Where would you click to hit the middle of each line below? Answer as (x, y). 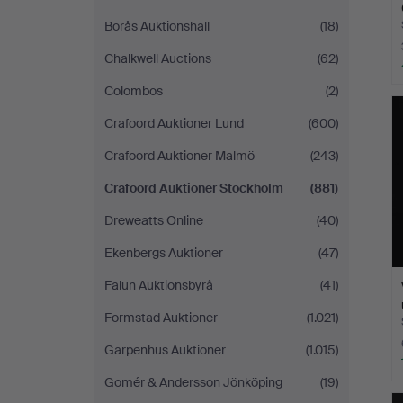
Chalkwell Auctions (158, 58)
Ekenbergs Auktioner (164, 253)
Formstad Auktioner (161, 318)
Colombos (134, 91)
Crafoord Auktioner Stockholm (194, 188)
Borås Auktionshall (157, 26)
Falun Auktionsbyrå (159, 285)
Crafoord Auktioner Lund (174, 123)
